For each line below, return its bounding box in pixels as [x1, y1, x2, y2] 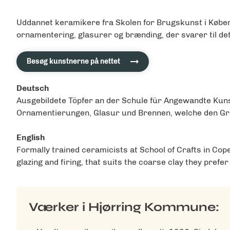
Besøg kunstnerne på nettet [27, 56, 120, 66]
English [16, 132, 45, 142]
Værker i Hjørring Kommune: [29, 199, 219, 215]
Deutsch [16, 83, 49, 93]
